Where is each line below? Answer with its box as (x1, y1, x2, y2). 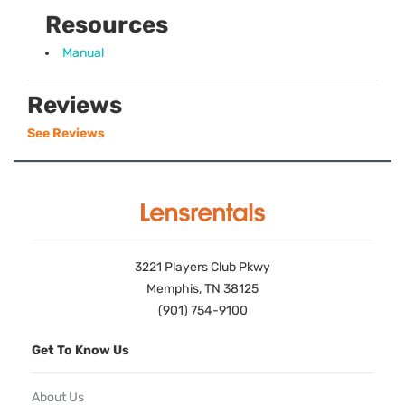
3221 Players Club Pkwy (135, 259, 270, 276)
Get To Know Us (32, 343, 129, 359)
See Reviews (27, 126, 105, 142)
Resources (45, 11, 168, 40)
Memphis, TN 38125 (146, 281, 259, 297)
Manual (62, 45, 104, 61)
